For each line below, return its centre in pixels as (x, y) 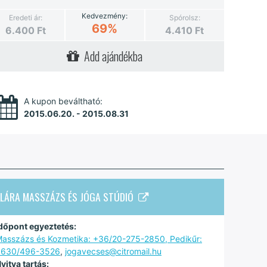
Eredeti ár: (25, 17)
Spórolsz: (184, 17)
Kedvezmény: (105, 15)
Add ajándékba (111, 56)
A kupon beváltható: (63, 101)
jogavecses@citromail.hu (113, 251)
